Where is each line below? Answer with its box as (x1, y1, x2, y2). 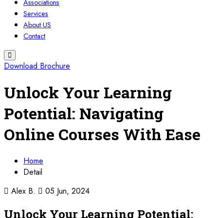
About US (23, 20, 51, 30)
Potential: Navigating (4, 103, 163, 124)
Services (23, 9, 48, 18)
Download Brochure (4, 60, 70, 72)
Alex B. (9, 185, 38, 197)
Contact (23, 31, 45, 41)
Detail (23, 166, 42, 178)
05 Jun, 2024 (43, 185, 90, 197)
